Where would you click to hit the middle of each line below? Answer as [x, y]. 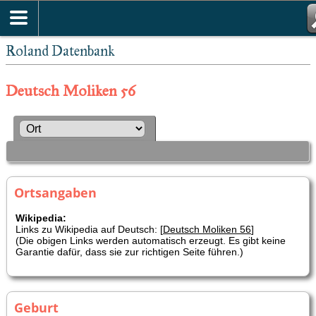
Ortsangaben [55, 192]
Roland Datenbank [60, 51]
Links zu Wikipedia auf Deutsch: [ [89, 229]
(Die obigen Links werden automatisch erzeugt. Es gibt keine [151, 240]
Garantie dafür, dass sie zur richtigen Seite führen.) [129, 251]
